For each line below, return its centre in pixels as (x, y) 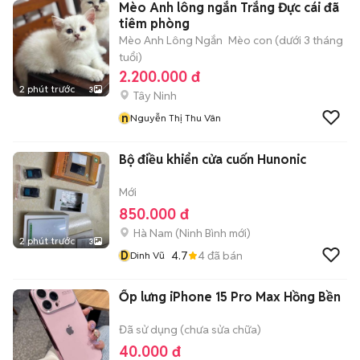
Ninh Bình (203, 233)
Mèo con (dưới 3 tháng (286, 40)
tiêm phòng (154, 24)
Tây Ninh (155, 96)
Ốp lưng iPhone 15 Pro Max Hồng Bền (230, 297)
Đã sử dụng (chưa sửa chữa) (190, 329)
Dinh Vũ (147, 255)
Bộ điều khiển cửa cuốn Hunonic (213, 160)
